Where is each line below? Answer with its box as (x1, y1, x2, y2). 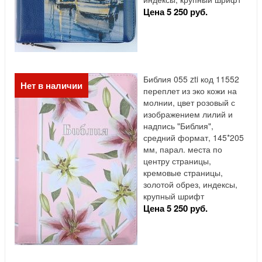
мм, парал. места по (143, 143, 222, 156)
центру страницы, (143, 155, 211, 167)
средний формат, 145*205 (143, 132, 244, 144)
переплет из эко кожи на (143, 85, 237, 97)
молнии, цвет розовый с (143, 96, 235, 109)
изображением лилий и (143, 108, 233, 120)
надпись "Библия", (143, 120, 213, 132)
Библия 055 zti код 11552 (143, 73, 239, 85)
